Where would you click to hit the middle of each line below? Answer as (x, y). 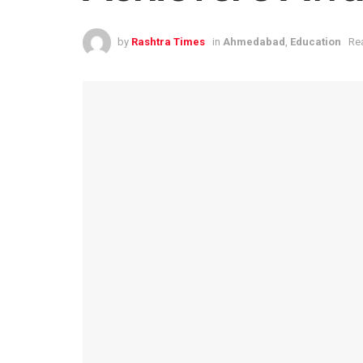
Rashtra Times (168, 42)
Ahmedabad (254, 42)
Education (316, 42)
